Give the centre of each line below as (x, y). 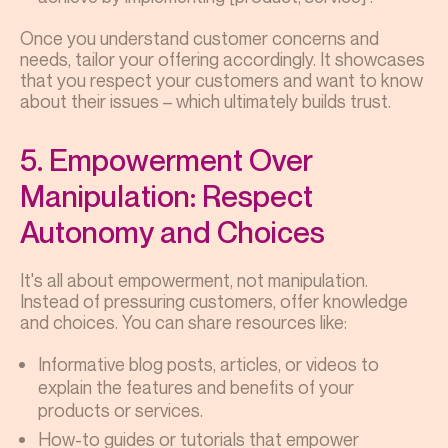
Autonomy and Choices (172, 231)
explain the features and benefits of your (196, 386)
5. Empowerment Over (166, 159)
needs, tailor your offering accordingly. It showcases (222, 58)
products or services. (120, 409)
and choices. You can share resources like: (185, 321)
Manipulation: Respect (166, 195)
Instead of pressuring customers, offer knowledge (214, 300)
